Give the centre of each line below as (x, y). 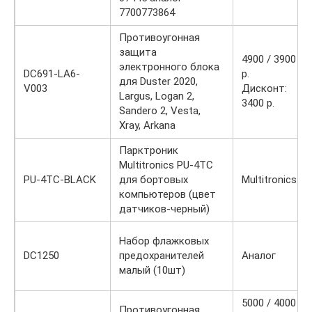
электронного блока (169, 67)
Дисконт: (264, 88)
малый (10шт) (152, 270)
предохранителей (162, 255)
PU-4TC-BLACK (60, 179)
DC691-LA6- (52, 73)
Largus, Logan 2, (157, 96)
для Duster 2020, (158, 81)
